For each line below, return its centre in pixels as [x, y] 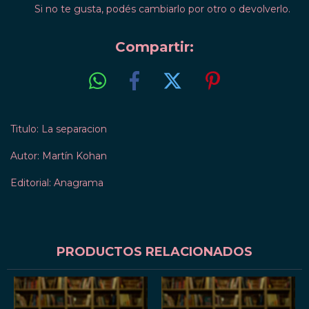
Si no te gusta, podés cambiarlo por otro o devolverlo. [162, 9]
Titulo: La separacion [59, 129]
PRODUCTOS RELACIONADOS [154, 251]
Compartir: [154, 47]
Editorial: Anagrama [57, 182]
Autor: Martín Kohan [59, 156]
